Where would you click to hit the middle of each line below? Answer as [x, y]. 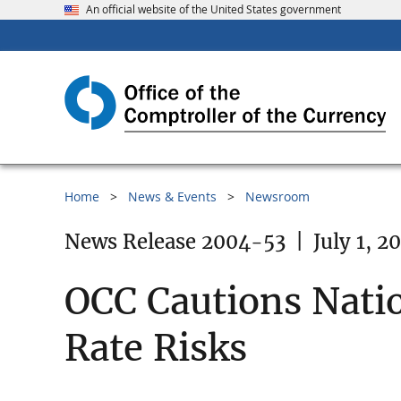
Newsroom [277, 197]
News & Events [172, 197]
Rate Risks [156, 349]
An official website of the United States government [213, 9]
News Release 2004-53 [175, 242]
